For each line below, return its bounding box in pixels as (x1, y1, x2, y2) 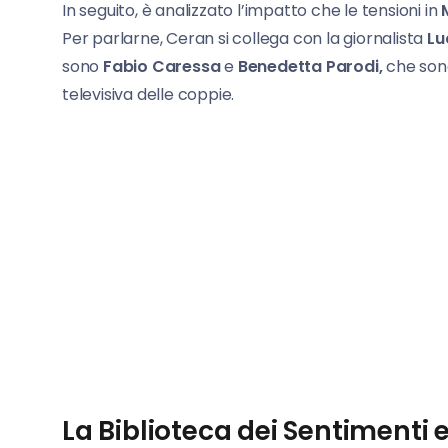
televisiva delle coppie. (62, 83, 235, 107)
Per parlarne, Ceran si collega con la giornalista (62, 27, 427, 51)
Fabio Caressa (103, 55, 221, 79)
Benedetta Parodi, (237, 55, 383, 79)
